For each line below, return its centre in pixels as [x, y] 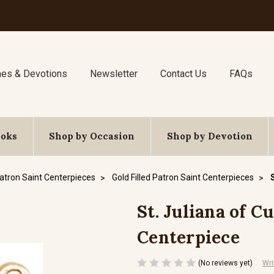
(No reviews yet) [225, 263]
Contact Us [183, 74]
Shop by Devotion [209, 136]
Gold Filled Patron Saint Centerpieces [183, 177]
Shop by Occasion [92, 136]
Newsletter [114, 74]
